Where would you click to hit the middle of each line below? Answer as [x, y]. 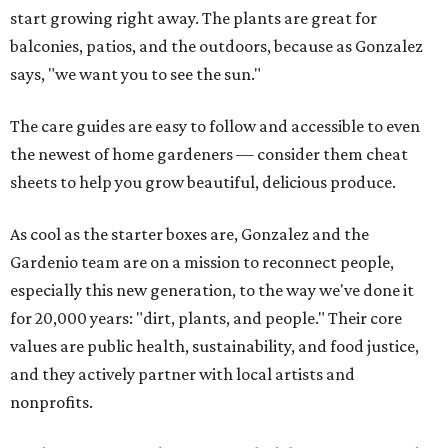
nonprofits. [51, 402]
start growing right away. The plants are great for [193, 18]
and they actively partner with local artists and [182, 374]
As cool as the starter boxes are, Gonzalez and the [189, 234]
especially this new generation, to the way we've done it [212, 290]
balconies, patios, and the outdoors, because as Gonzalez [216, 46]
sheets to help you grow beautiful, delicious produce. [203, 182]
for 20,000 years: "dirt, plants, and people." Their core [206, 318]
